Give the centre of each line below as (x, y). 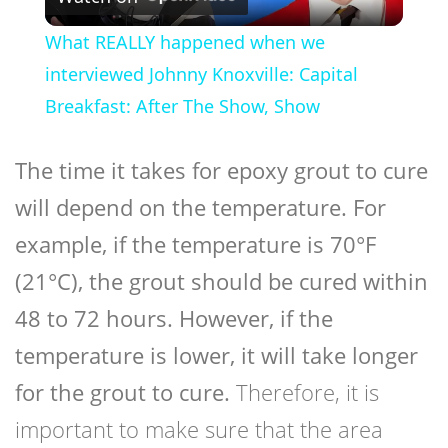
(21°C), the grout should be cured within (221, 281)
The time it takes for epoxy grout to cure (221, 170)
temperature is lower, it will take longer (216, 355)
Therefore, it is (304, 392)
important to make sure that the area (199, 429)
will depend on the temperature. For (200, 207)
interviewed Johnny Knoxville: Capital (201, 74)
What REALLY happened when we (184, 42)
